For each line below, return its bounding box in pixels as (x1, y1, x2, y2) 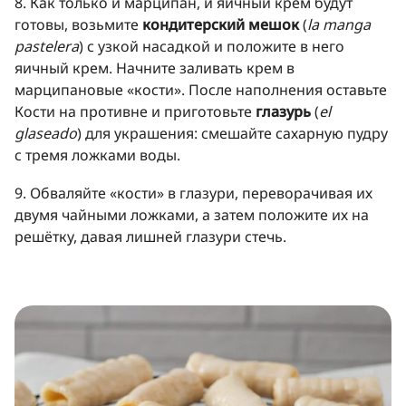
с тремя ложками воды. (14, 144, 180, 165)
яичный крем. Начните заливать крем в (14, 57, 295, 78)
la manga (307, 14, 371, 34)
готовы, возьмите (14, 14, 142, 34)
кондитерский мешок (142, 14, 303, 34)
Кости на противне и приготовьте (14, 101, 256, 121)
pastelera (14, 35, 79, 56)
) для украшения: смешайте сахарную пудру (77, 122, 388, 143)
